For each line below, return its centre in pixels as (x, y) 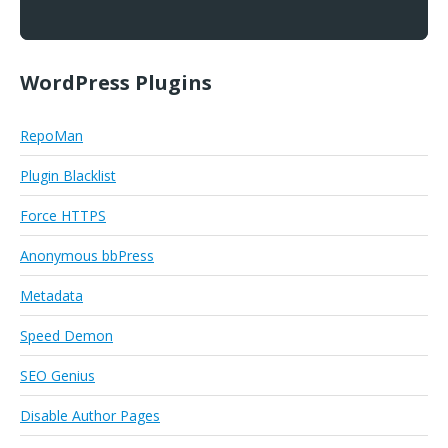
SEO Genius (57, 376)
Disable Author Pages (90, 416)
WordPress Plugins (116, 83)
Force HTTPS (63, 216)
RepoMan (51, 136)
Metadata (51, 296)
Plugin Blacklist (68, 176)
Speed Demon (66, 336)
